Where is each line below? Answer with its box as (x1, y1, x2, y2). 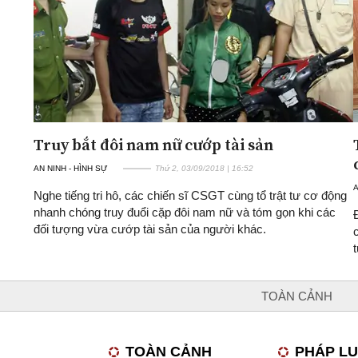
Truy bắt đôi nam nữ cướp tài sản (34, 133, 273, 156)
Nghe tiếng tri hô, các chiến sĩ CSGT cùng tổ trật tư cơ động (34, 188, 347, 202)
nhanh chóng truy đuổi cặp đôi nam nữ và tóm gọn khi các (34, 205, 336, 219)
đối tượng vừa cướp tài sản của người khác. (34, 221, 266, 236)
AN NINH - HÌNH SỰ (34, 163, 108, 173)
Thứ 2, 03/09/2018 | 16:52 (155, 163, 253, 173)
